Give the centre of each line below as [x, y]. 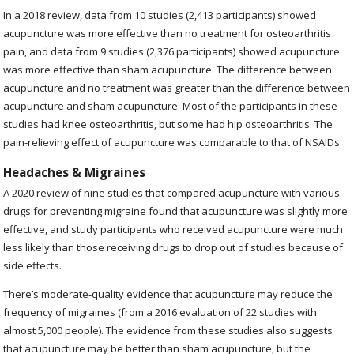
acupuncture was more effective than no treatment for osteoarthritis [168, 33]
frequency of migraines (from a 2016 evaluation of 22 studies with [160, 312]
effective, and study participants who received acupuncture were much [173, 229]
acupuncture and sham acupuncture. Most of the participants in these [171, 105]
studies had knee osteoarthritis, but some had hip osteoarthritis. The [168, 124]
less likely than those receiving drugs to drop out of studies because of [173, 247]
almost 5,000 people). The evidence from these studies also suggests [168, 330]
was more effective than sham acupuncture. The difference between [168, 69]
